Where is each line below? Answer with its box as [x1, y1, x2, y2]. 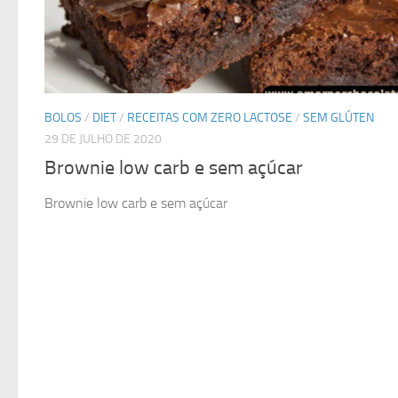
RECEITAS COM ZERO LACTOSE [127, 110, 292, 126]
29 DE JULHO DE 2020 [44, 131, 162, 147]
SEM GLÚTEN [303, 110, 374, 126]
